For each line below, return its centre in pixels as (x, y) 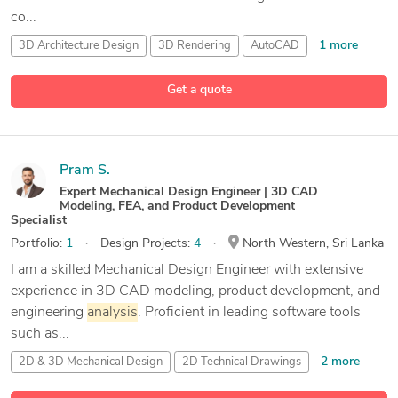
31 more (223, 387)
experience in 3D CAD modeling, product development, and (195, 291)
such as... (40, 334)
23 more (154, 71)
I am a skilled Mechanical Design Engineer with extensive (187, 270)
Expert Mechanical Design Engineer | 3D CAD (189, 192)
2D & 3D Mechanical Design (91, 362)
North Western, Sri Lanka (311, 243)
